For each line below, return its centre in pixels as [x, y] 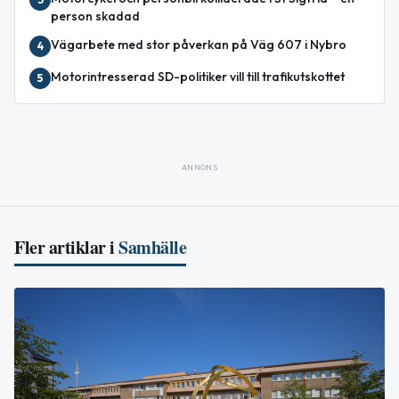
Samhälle [152, 248]
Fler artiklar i [65, 248]
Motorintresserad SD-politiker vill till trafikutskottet [198, 77]
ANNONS [199, 167]
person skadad [95, 16]
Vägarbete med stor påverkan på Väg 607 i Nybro [199, 45]
